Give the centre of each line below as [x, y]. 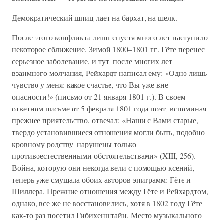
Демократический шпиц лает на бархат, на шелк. [94, 18]
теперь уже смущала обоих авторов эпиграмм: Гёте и [101, 179]
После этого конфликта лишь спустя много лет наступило [110, 37]
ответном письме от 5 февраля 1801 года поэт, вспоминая [109, 108]
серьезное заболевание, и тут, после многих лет [92, 61]
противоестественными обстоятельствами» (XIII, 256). [104, 156]
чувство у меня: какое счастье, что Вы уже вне [90, 85]
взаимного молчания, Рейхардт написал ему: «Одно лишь [109, 73]
